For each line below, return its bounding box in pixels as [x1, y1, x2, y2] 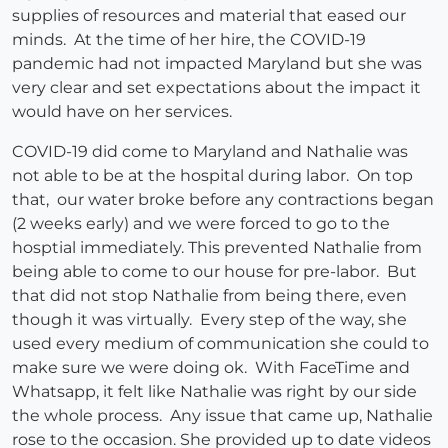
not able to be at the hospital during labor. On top [12, 166, 413, 186]
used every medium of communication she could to [12, 334, 429, 354]
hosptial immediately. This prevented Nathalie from [12, 238, 422, 258]
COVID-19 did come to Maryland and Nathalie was [12, 142, 408, 162]
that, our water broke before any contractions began [12, 190, 434, 210]
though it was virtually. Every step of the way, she [12, 310, 407, 330]
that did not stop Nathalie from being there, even [12, 286, 407, 306]
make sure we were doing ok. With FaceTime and [12, 358, 410, 378]
